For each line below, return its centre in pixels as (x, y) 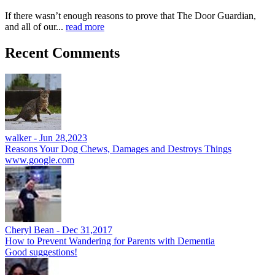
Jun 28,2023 (63, 137)
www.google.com (40, 160)
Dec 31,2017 (87, 230)
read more (85, 26)
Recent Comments (62, 52)
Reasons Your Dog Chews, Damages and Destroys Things (118, 149)
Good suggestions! (41, 252)
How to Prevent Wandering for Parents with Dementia (110, 241)
